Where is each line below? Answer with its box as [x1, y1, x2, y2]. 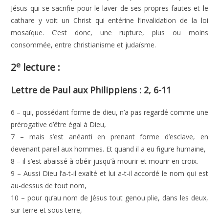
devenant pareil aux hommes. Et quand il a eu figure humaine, [11, 144, 206, 153]
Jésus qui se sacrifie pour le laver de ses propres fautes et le [11, 3, 208, 13]
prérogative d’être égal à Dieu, [11, 120, 107, 129]
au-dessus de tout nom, [11, 181, 87, 190]
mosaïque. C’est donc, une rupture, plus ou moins [11, 28, 208, 37]
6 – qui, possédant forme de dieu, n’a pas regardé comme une [11, 108, 208, 117]
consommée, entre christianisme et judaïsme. [11, 40, 156, 49]
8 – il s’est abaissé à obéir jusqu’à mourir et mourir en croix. [11, 156, 198, 166]
